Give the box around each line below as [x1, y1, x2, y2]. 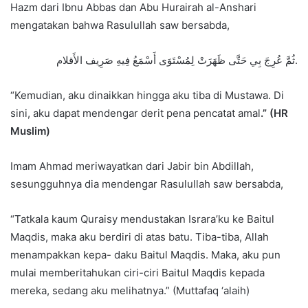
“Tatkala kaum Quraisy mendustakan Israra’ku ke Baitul [10, 212, 274, 226]
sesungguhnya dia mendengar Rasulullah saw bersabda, [10, 177, 283, 191]
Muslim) [10, 124, 50, 138]
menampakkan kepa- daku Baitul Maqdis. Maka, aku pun [10, 248, 280, 262]
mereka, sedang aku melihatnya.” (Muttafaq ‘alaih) [10, 284, 250, 298]
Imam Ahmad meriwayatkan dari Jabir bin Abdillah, [10, 159, 254, 173]
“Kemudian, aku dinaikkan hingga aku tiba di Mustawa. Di [10, 89, 284, 102]
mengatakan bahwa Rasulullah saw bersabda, [10, 19, 230, 32]
